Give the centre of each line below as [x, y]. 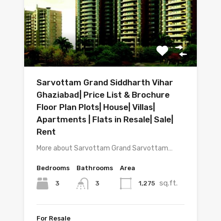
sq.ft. [168, 183]
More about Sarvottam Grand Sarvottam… [105, 148]
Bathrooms [95, 168]
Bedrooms [53, 168]
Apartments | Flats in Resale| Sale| [105, 120]
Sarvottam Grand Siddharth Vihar [105, 83]
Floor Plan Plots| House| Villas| [96, 107]
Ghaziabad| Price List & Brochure [103, 95]
